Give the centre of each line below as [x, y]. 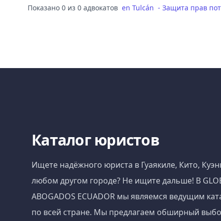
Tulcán [143, 8]
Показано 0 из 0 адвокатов [73, 8]
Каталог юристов [95, 140]
